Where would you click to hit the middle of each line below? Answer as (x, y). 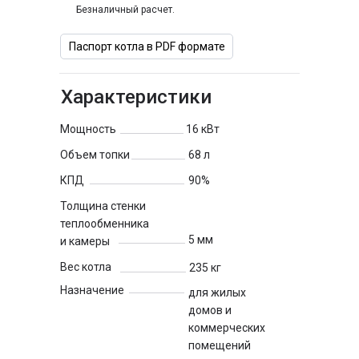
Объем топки (95, 155)
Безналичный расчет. (125, 10)
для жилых (217, 292)
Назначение (92, 290)
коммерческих (227, 328)
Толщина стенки (103, 206)
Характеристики (136, 97)
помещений (220, 345)
